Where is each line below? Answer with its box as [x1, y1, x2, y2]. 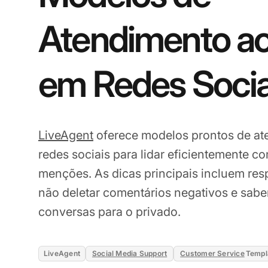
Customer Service [180, 248, 245, 258]
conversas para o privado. [38, 204, 181, 219]
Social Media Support [92, 248, 167, 258]
